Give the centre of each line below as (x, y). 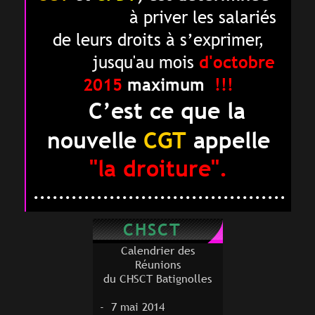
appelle (231, 140)
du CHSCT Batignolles (157, 279)
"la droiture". (158, 168)
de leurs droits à (114, 40)
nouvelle (91, 140)
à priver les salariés (202, 18)
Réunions (157, 265)
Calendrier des (157, 251)
